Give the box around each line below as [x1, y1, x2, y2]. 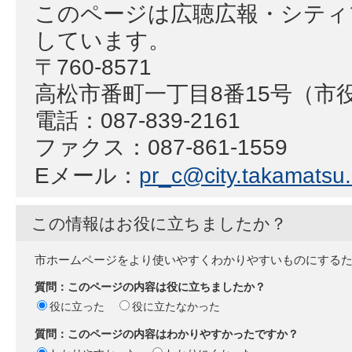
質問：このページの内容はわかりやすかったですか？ [35, 328, 299, 341]
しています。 [35, 27, 170, 53]
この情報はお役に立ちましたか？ [31, 214, 287, 233]
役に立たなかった [132, 300, 220, 313]
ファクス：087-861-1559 [35, 134, 288, 160]
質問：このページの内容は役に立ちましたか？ [35, 280, 266, 294]
